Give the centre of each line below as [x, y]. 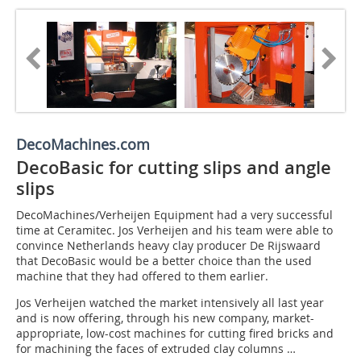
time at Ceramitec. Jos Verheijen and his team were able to [174, 230]
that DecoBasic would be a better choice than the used [164, 261]
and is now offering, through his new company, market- [165, 318]
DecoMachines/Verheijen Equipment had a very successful [174, 215]
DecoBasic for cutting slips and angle [174, 168]
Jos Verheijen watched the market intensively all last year [170, 303]
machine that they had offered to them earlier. [142, 276]
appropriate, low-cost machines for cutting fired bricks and [175, 334]
